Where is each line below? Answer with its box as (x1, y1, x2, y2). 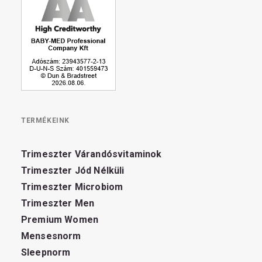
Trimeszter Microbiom (21, 181, 123, 192)
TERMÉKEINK (21, 116, 70, 125)
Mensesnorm (21, 230, 81, 242)
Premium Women (21, 214, 99, 225)
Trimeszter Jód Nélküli (21, 165, 125, 176)
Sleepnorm (21, 247, 71, 258)
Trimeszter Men (21, 198, 95, 209)
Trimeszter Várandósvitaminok (21, 149, 162, 160)
